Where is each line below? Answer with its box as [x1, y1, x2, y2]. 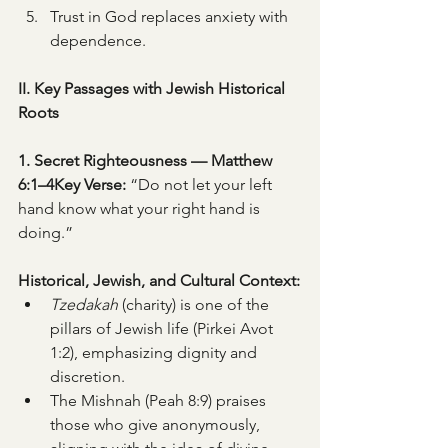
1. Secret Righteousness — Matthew [18, 151, 276, 170]
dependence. [50, 31, 146, 50]
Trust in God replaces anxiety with [50, 7, 292, 26]
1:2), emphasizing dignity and [50, 343, 261, 362]
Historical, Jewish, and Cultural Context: [18, 271, 300, 290]
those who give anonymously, [50, 415, 264, 434]
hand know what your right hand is [18, 199, 264, 218]
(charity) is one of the [118, 295, 273, 314]
